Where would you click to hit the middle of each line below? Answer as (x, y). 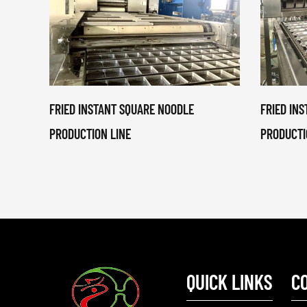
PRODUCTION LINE (90, 134)
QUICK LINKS (229, 282)
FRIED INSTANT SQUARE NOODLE (122, 109)
